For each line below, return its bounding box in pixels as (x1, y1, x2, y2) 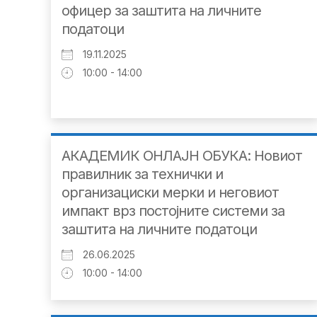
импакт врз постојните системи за (62, 202, 284, 220)
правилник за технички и (62, 166, 223, 183)
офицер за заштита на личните (62, 2, 261, 20)
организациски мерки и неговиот (62, 184, 279, 202)
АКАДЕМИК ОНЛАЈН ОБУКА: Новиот (62, 147, 302, 165)
